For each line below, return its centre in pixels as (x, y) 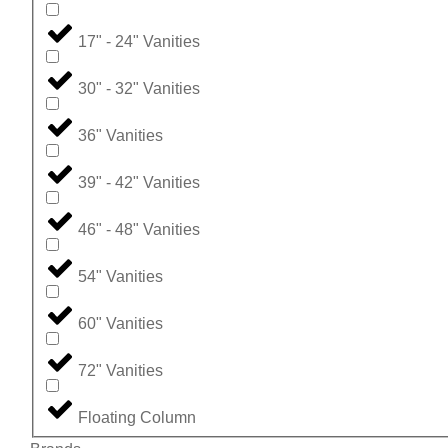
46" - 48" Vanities (139, 230)
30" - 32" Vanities (139, 89)
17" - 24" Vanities (139, 42)
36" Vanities (120, 136)
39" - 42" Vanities (139, 183)
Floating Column (137, 418)
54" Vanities (120, 277)
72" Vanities (120, 371)
